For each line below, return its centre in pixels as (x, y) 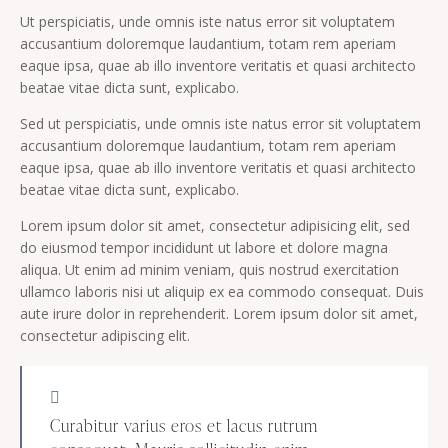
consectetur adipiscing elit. (105, 335)
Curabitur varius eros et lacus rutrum (184, 426)
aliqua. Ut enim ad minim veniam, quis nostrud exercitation (209, 269)
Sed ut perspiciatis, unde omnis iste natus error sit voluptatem (220, 123)
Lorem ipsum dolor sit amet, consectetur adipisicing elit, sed (215, 225)
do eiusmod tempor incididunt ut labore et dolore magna (204, 247)
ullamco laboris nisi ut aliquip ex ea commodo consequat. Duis (222, 291)
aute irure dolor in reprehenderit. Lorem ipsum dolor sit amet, (219, 313)
